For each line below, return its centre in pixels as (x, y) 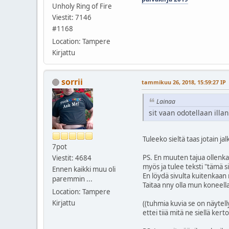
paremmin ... (72, 179)
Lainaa (166, 101)
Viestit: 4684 (72, 158)
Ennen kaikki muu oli (84, 169)
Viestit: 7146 (72, 17)
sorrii (72, 82)
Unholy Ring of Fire (82, 6)
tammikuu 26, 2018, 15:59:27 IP (184, 82)
